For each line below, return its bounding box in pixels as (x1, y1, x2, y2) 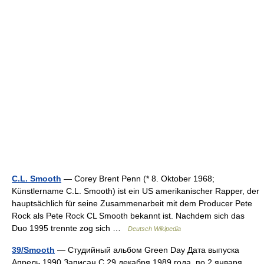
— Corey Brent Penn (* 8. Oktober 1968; (61, 174, 214, 183)
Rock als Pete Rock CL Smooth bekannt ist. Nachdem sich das (12, 211, 245, 220)
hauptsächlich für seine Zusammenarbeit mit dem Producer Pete (12, 199, 252, 208)
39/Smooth (12, 245, 55, 255)
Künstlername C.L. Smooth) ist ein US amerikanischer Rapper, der (12, 186, 259, 196)
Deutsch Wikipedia (128, 225, 181, 232)
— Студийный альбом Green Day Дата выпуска (55, 245, 239, 255)
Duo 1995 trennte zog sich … (12, 223, 128, 233)
